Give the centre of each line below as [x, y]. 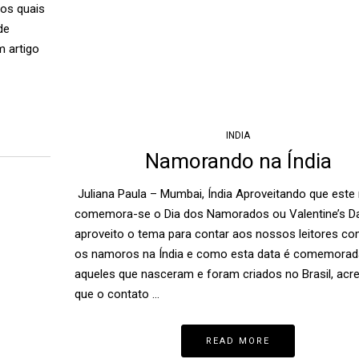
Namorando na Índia [238, 161]
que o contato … [117, 294]
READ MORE [238, 341]
